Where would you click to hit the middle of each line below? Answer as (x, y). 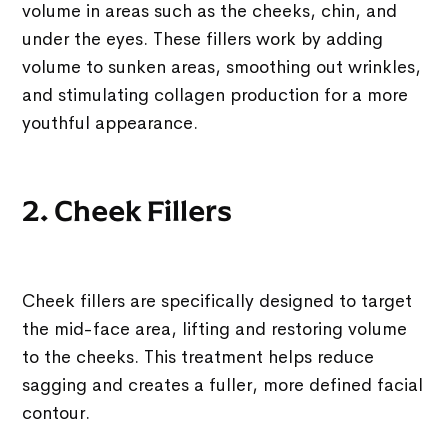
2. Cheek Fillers (127, 212)
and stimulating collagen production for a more (215, 95)
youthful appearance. (110, 123)
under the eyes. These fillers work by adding (203, 39)
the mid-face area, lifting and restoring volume (215, 329)
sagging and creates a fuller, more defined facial (223, 385)
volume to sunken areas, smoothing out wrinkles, (222, 67)
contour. (56, 413)
